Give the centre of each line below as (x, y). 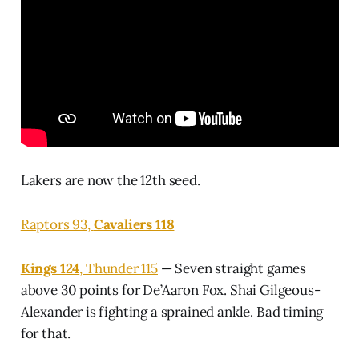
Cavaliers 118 (134, 224)
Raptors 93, (57, 224)
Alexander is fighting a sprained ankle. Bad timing (172, 311)
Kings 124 (50, 268)
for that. (46, 333)
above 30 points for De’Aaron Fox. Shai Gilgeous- (170, 290)
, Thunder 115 (119, 268)
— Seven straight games (232, 268)
